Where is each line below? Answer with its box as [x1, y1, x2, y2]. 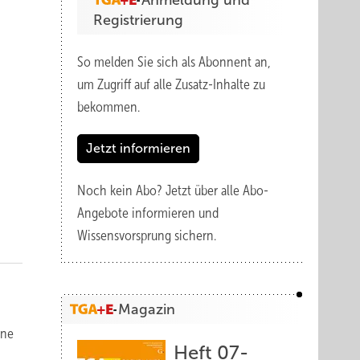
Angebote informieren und [77, 205, 219, 221]
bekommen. [77, 99, 140, 115]
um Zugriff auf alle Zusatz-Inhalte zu [77, 76, 265, 92]
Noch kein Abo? [77, 182, 166, 198]
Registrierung [93, 12, 183, 28]
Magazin [118, 301, 175, 317]
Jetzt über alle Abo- [166, 182, 268, 198]
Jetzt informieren [86, 141, 190, 155]
